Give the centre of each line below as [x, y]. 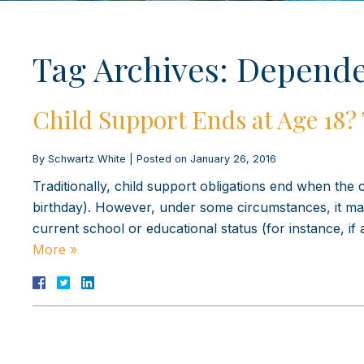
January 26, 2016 [233, 158]
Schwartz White [87, 158]
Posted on [163, 158]
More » [55, 249]
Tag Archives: [134, 68]
